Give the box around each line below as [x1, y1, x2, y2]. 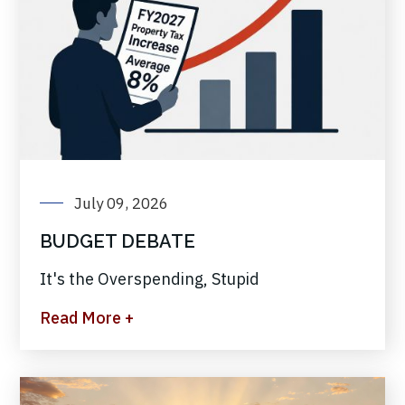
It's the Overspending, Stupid [40, 268, 259, 290]
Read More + [40, 307, 134, 329]
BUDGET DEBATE [40, 231, 195, 253]
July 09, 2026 [74, 193, 168, 214]
